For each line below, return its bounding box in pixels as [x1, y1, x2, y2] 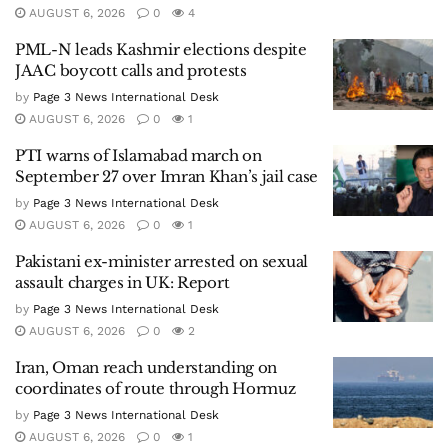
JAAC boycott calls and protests [15, 60, 247, 80]
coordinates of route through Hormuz [15, 378, 296, 398]
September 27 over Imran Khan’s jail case [15, 166, 319, 186]
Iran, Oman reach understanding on [15, 357, 278, 377]
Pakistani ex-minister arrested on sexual [15, 251, 308, 271]
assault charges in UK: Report [15, 272, 230, 292]
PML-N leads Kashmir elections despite [15, 39, 307, 59]
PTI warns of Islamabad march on [15, 145, 262, 165]
